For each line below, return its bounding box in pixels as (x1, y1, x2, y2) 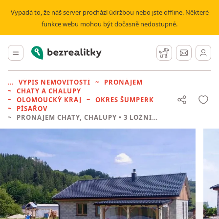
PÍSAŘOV (17, 104, 47, 113)
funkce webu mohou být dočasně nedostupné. (42, 20, 177, 28)
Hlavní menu (16, 46, 63, 57)
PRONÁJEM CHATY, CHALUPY (17, 113, 117, 122)
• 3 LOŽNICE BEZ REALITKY (117, 113, 152, 122)
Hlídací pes (165, 46, 205, 57)
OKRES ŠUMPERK (95, 95, 154, 104)
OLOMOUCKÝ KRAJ (17, 95, 82, 104)
